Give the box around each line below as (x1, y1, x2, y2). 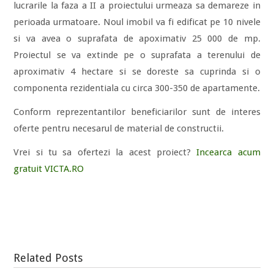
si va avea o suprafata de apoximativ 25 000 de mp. (13, 33, 261, 45)
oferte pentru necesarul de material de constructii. (13, 123, 224, 135)
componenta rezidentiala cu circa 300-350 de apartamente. (13, 83, 261, 94)
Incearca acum (196, 147, 261, 158)
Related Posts (13, 251, 83, 265)
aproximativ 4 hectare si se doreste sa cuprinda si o (13, 66, 261, 78)
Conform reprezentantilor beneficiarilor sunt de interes (13, 106, 261, 118)
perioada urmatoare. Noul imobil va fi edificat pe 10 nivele (13, 17, 261, 28)
